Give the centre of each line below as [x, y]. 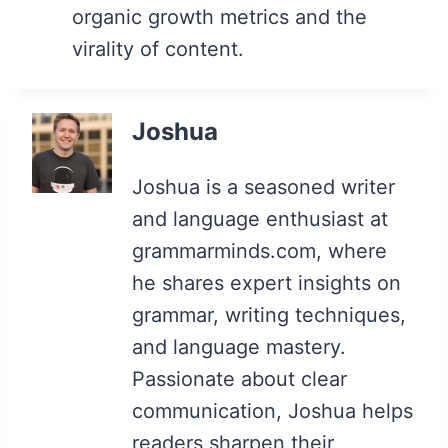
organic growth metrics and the [219, 16]
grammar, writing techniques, [269, 314]
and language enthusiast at [260, 218]
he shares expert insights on [266, 282]
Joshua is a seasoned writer [263, 186]
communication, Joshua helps [272, 410]
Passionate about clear [239, 378]
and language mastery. [239, 346]
